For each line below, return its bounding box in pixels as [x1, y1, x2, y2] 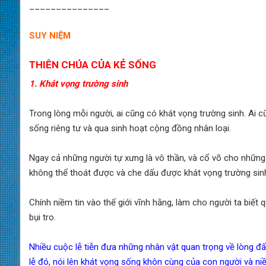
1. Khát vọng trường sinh [28, 78, 128, 90]
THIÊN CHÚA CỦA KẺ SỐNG [28, 58, 156, 71]
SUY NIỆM [28, 30, 71, 41]
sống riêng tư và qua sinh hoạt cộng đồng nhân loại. [28, 123, 231, 134]
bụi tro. [28, 212, 56, 223]
